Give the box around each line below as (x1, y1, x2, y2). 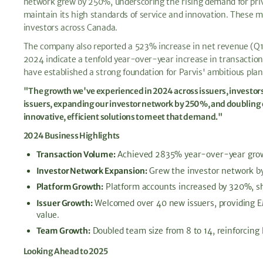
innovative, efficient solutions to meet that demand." (23, 111, 223, 122)
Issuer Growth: (36, 197, 93, 208)
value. (36, 209, 59, 220)
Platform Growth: (36, 181, 104, 193)
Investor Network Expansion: (36, 165, 147, 176)
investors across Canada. (23, 22, 117, 33)
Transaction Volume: (36, 149, 116, 160)
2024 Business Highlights (23, 130, 120, 141)
